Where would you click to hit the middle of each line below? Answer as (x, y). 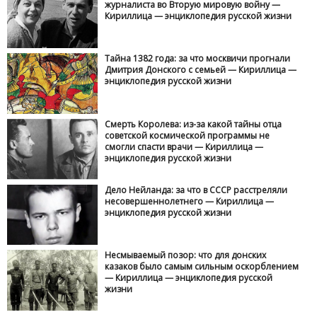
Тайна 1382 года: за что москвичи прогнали (198, 59)
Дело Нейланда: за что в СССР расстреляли (196, 190)
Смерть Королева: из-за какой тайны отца (194, 124)
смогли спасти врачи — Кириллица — (184, 146)
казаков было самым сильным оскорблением (202, 267)
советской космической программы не (188, 135)
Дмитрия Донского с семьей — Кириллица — (201, 70)
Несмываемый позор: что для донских (186, 255)
